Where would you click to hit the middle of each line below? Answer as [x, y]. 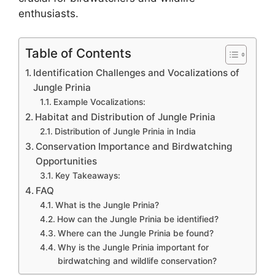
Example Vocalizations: [99, 102]
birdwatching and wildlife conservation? [137, 261]
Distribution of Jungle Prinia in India [125, 131]
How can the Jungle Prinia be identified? [137, 219]
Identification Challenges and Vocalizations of [137, 72]
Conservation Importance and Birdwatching [134, 146]
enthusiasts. [48, 14]
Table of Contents [78, 53]
